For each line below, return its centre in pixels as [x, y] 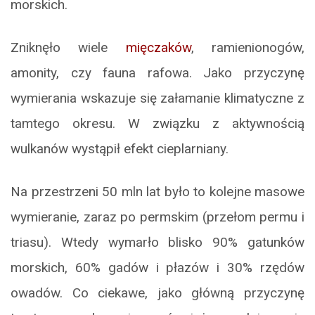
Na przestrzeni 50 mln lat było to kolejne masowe [157, 192]
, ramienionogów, [248, 48]
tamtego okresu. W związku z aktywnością [157, 124]
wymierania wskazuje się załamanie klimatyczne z [157, 98]
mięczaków [158, 48]
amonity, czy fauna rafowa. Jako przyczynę [157, 73]
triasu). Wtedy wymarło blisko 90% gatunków [157, 243]
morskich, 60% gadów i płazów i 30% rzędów [157, 268]
